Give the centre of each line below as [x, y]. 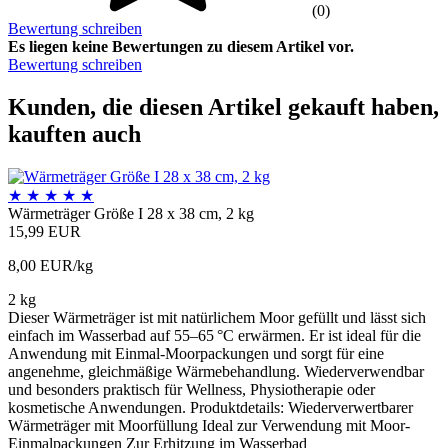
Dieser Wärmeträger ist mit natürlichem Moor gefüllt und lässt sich [217, 317]
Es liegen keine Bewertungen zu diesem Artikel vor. [181, 46]
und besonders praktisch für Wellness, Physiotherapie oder [191, 389]
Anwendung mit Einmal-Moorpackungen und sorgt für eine [196, 353]
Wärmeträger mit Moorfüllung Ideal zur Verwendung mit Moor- [209, 425]
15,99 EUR [44, 231]
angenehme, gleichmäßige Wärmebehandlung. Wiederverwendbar [216, 371]
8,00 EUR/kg [50, 265]
